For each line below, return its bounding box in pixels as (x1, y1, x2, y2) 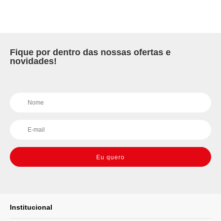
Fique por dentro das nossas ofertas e (10, 47, 171, 57)
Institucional (10, 203, 52, 211)
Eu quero (96, 154, 125, 161)
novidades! (10, 56, 57, 66)
